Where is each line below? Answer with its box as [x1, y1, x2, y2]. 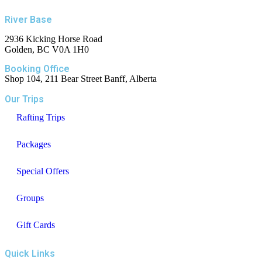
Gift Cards [16, 220, 55, 230]
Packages [16, 139, 51, 150]
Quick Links [5, 248, 55, 260]
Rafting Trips [16, 112, 65, 123]
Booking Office [5, 63, 70, 75]
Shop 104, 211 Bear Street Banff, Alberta [5, 74, 157, 84]
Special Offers [16, 166, 69, 177]
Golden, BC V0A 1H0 [5, 44, 89, 55]
